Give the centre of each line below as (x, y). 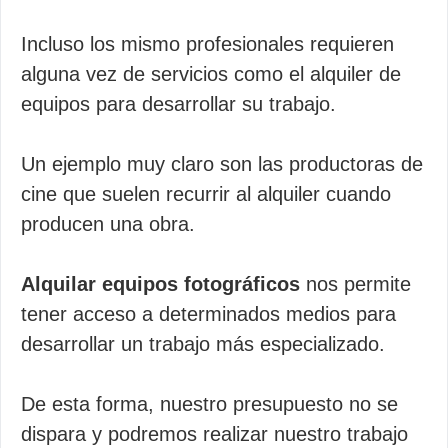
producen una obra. (108, 224)
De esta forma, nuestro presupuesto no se (209, 404)
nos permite (355, 284)
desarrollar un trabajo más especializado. (203, 344)
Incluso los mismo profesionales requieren (207, 44)
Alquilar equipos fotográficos (160, 284)
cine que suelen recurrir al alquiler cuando (206, 194)
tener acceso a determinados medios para (208, 314)
